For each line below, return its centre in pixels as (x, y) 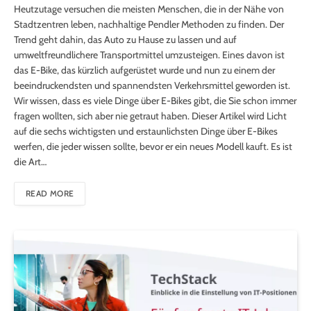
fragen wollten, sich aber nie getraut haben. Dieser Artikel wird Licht (150, 116)
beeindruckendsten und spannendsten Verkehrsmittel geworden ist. (152, 86)
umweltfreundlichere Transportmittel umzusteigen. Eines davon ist (149, 55)
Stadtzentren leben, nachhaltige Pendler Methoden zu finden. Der (149, 25)
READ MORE (50, 194)
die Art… (30, 162)
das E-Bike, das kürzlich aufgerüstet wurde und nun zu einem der (144, 70)
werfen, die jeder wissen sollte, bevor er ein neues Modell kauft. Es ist (153, 147)
